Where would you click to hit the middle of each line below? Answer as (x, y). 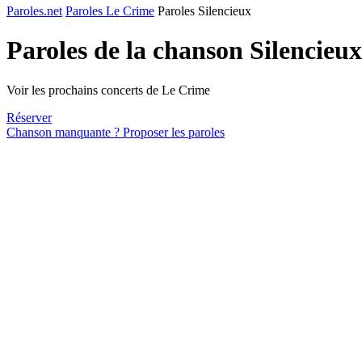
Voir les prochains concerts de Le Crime (108, 90)
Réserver (29, 117)
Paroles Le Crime (110, 11)
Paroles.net (34, 11)
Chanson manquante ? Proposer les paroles (116, 132)
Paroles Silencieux (204, 11)
